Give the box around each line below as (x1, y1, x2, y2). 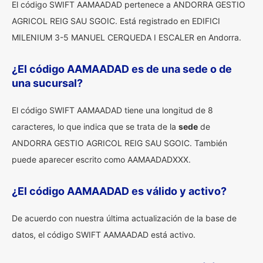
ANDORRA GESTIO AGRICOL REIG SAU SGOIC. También (12, 138, 227, 148)
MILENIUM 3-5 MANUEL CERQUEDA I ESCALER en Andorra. (12, 32, 241, 42)
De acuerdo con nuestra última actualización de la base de (12, 213, 237, 223)
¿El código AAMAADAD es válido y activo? (12, 185, 227, 197)
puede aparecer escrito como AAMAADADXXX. (12, 154, 191, 164)
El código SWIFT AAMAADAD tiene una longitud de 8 (12, 105, 213, 115)
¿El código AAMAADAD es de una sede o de (12, 63, 232, 75)
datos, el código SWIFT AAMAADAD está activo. (12, 230, 195, 240)
